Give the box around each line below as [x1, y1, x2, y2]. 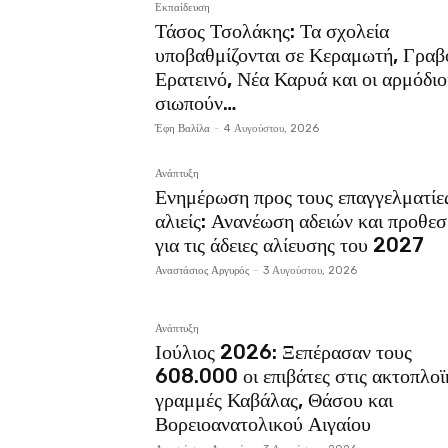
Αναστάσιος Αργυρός [154, 263, 249, 277]
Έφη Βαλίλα [154, 121, 210, 135]
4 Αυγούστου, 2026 [223, 121, 319, 135]
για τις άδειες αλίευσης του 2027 [154, 232, 424, 257]
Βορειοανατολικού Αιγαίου [154, 412, 371, 437]
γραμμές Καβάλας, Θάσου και [154, 388, 393, 413]
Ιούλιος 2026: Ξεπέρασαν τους [154, 340, 412, 365]
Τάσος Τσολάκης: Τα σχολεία [154, 18, 389, 43]
